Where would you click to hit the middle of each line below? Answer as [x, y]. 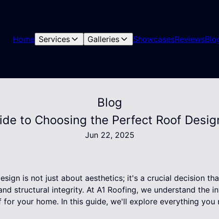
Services [54, 39]
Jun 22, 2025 [109, 135]
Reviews [189, 39]
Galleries [103, 39]
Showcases [153, 39]
